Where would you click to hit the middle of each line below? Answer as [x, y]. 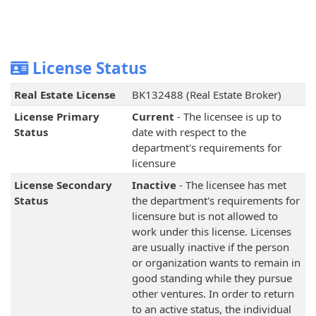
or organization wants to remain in [216, 263]
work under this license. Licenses [211, 232]
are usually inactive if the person [210, 247]
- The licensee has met [231, 185]
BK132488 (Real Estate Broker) [206, 95]
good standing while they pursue [212, 278]
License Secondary [63, 185]
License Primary [56, 117]
